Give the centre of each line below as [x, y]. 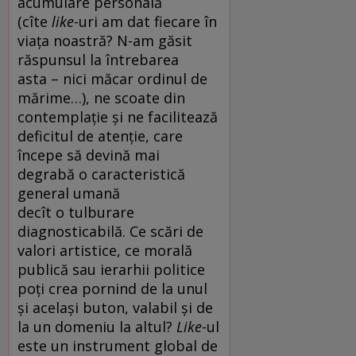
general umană [69, 193]
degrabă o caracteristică [101, 174]
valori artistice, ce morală [105, 250]
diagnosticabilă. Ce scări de [110, 231]
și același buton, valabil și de [115, 307]
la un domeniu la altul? [97, 326]
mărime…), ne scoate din [101, 97]
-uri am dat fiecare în [145, 21]
